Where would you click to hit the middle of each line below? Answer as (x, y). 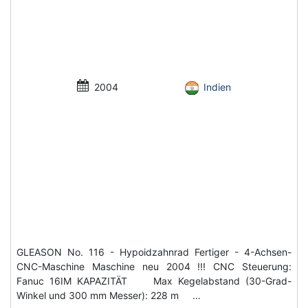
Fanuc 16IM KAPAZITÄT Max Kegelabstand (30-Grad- (154, 281)
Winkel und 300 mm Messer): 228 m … (109, 296)
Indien (217, 87)
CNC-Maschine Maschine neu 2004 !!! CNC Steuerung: (154, 267)
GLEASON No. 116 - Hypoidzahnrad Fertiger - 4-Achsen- (154, 252)
